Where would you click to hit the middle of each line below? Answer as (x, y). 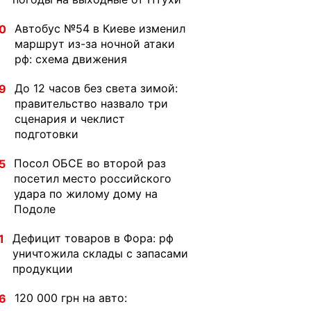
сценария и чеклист (70, 119)
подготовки (47, 134)
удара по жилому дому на (86, 194)
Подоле (35, 209)
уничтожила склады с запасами (100, 253)
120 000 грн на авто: (71, 298)
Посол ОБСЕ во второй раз (90, 163)
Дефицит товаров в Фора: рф (93, 238)
